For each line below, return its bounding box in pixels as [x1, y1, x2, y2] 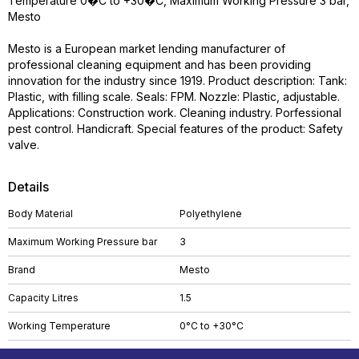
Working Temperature [8, 320, 111, 332]
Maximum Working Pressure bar [8, 236, 157, 248]
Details [8, 179, 49, 195]
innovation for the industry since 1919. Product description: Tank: [8, 74, 347, 87]
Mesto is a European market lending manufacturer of [8, 42, 285, 55]
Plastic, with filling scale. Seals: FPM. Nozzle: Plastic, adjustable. [8, 90, 340, 103]
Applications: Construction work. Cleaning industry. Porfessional [8, 106, 341, 119]
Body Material [8, 208, 73, 220]
